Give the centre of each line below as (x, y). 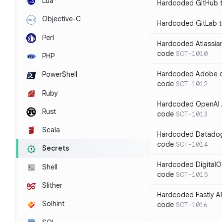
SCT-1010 (192, 54)
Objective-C (60, 19)
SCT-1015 (192, 174)
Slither (51, 186)
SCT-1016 (192, 205)
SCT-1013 (192, 114)
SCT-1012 (192, 84)
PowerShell (59, 75)
